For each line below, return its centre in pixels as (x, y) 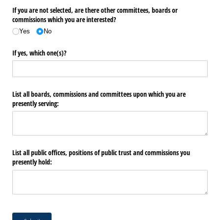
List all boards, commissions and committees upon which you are (99, 94)
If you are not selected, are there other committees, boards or (95, 10)
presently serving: (36, 104)
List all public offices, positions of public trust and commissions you (101, 153)
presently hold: (32, 162)
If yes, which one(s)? (39, 53)
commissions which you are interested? (64, 19)
